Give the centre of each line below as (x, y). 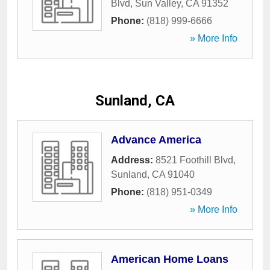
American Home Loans (170, 259)
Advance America (156, 140)
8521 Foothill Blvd (194, 160)
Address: (133, 160)
